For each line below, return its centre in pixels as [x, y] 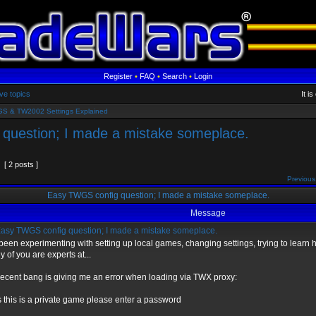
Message [208, 213]
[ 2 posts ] [21, 164]
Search [175, 76]
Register [118, 76]
